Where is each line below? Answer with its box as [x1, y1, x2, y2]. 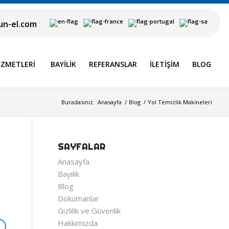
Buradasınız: [61, 98, 95, 106]
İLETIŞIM [150, 59, 179, 69]
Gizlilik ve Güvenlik [58, 205, 121, 216]
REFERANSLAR [89, 59, 137, 69]
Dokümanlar [58, 193, 100, 203]
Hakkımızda [58, 218, 98, 228]
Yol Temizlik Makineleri [148, 98, 212, 106]
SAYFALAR [58, 142, 106, 152]
